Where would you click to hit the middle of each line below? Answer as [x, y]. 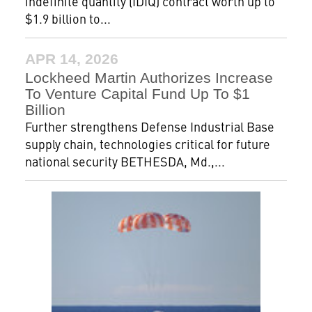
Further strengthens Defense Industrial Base [149, 126]
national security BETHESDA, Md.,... [125, 161]
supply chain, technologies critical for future [147, 143]
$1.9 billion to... [68, 18]
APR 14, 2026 [71, 58]
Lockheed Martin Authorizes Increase [149, 77]
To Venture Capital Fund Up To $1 [137, 93]
